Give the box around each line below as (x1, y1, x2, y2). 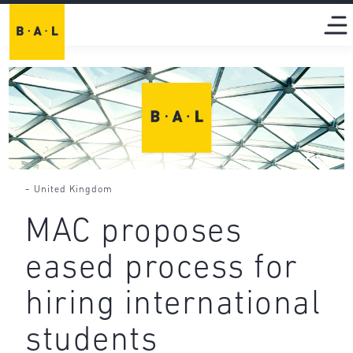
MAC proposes (25, 216, 243, 251)
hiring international (25, 288, 321, 323)
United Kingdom (34, 184, 113, 195)
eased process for (25, 252, 299, 287)
